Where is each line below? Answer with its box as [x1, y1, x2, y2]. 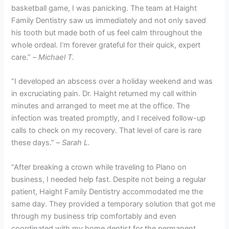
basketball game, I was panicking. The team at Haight [11, 3, 197, 13]
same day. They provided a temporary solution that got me [11, 199, 216, 209]
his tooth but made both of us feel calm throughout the [11, 28, 202, 37]
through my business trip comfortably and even [11, 211, 177, 221]
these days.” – [11, 138, 62, 148]
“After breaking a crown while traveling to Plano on [11, 162, 187, 172]
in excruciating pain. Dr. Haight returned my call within [11, 89, 197, 99]
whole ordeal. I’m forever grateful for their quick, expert [11, 40, 201, 50]
